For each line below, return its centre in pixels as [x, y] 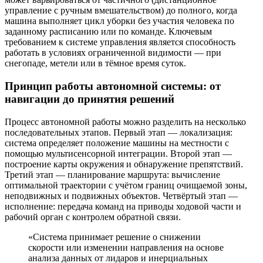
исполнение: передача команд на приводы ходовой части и [123, 206]
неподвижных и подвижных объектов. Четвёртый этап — [121, 195]
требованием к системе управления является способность [120, 42]
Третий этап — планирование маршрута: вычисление [112, 174]
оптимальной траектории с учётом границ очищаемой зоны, [126, 185]
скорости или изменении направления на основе [126, 247]
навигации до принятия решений [90, 99]
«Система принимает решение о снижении [114, 237]
